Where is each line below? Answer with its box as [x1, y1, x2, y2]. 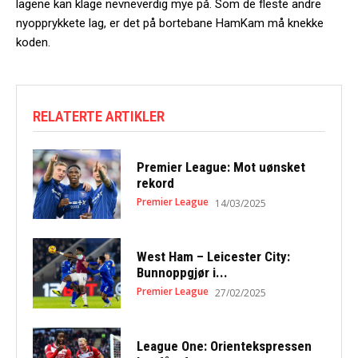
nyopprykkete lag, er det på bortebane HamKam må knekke [16, 15, 324, 30]
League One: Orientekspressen [136, 337, 312, 354]
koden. [16, 34, 50, 50]
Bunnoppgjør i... [136, 264, 228, 280]
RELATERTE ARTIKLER [33, 106, 165, 125]
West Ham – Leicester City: [136, 248, 290, 265]
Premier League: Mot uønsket [136, 158, 305, 175]
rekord [136, 174, 174, 191]
